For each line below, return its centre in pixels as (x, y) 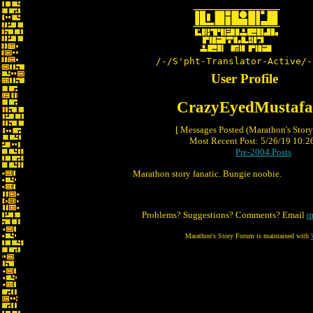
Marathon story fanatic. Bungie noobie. (207, 174)
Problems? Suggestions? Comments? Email (224, 215)
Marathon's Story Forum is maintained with (248, 236)
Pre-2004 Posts (263, 152)
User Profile (245, 79)
